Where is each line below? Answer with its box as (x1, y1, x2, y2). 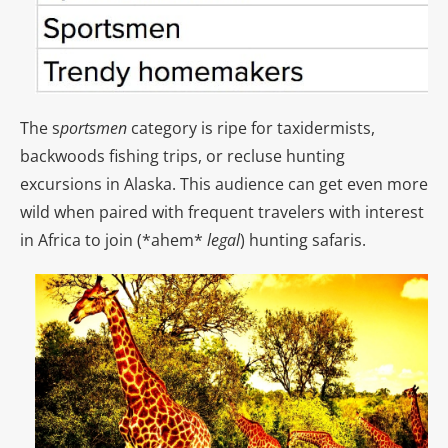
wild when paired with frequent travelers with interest (20, 200, 424, 223)
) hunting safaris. (240, 228, 366, 251)
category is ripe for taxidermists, (127, 116, 375, 139)
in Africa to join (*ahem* (20, 228, 207, 251)
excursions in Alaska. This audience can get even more (20, 172, 428, 195)
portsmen (60, 116, 127, 139)
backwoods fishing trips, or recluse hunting (20, 144, 345, 167)
